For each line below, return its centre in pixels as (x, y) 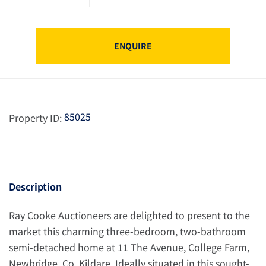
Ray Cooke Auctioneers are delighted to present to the (129, 215)
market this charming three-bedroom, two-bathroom (127, 231)
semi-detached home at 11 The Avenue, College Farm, (129, 247)
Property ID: (35, 118)
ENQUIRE (133, 46)
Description (35, 186)
